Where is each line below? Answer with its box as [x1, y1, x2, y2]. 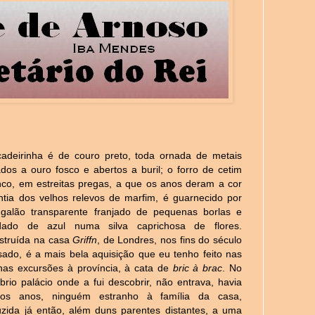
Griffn [72, 233, 98, 245]
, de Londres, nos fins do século [97, 233, 243, 245]
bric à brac [172, 262, 223, 274]
